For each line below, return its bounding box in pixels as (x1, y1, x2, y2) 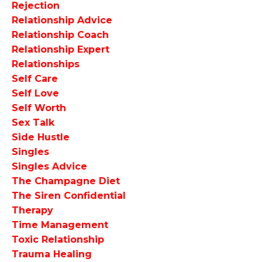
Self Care (12, 73, 58, 85)
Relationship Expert (12, 44, 109, 56)
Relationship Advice (12, 15, 112, 26)
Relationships (12, 58, 80, 70)
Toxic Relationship (12, 234, 104, 246)
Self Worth (12, 102, 66, 114)
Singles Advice (12, 161, 87, 173)
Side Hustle (12, 132, 70, 143)
